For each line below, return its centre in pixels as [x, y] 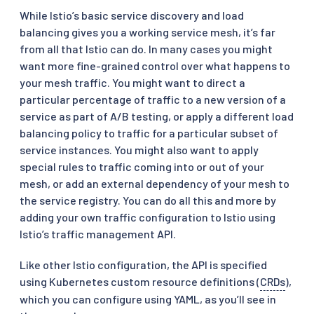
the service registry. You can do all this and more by [148, 200]
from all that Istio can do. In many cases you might [146, 48]
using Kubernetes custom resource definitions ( [140, 281]
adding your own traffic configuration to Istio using [148, 217]
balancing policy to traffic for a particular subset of [149, 132]
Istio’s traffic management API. [98, 233]
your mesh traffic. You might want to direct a [132, 82]
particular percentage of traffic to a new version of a [153, 99]
